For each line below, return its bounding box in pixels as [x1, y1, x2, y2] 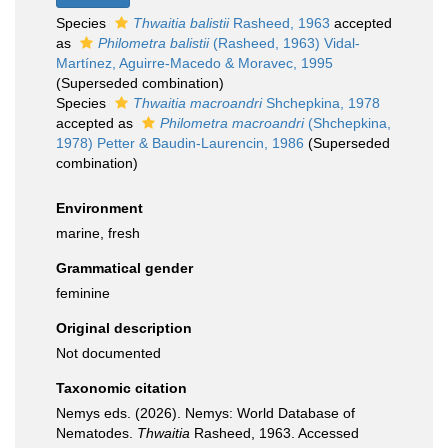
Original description [56, 320, 192, 336]
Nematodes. [56, 425, 137, 441]
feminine [56, 285, 110, 301]
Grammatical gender [56, 260, 193, 276]
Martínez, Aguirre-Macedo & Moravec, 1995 [56, 55, 333, 71]
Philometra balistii [98, 35, 209, 51]
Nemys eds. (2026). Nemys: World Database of [56, 405, 355, 421]
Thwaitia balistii [133, 15, 229, 31]
